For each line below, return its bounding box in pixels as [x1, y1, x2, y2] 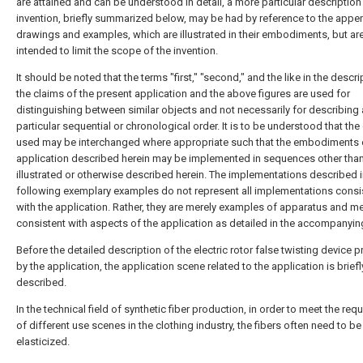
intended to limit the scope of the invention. [16, 45, 218, 57]
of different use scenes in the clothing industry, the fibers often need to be [16, 319, 361, 331]
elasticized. [16, 335, 70, 348]
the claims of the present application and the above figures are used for [16, 88, 350, 100]
